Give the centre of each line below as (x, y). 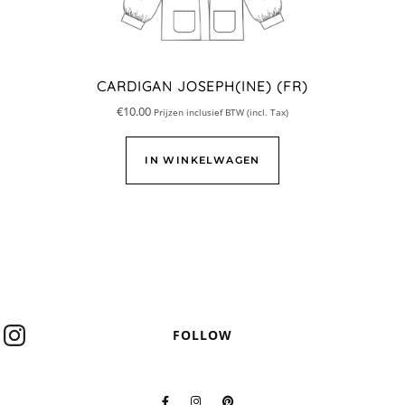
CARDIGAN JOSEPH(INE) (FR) (202, 86)
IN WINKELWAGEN (202, 160)
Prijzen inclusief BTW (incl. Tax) (221, 112)
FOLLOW (202, 335)
